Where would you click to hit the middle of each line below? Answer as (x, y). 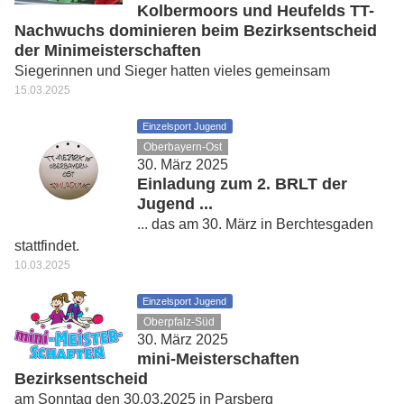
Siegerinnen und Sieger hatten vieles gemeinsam (172, 71)
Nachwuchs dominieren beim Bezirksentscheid (196, 31)
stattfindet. (47, 246)
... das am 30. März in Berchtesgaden (255, 224)
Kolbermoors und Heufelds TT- (256, 11)
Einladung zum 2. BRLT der (242, 184)
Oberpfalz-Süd (179, 322)
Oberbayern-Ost (183, 147)
